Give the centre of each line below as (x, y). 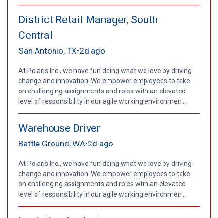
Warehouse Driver (59, 128)
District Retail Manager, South (88, 19)
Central (35, 35)
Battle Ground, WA (52, 143)
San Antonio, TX (47, 50)
